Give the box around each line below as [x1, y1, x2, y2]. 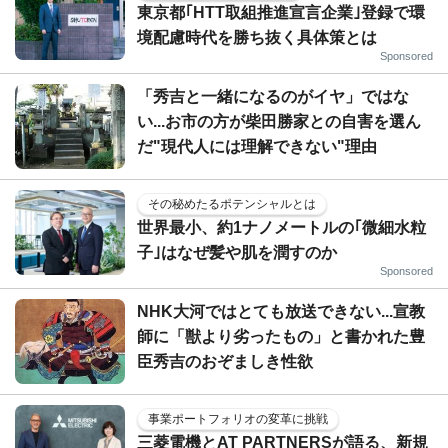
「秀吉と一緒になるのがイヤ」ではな [137, 87, 409, 105]
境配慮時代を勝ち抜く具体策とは [137, 28, 377, 46]
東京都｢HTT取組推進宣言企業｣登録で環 [137, 3, 425, 21]
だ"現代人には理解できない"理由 [137, 137, 377, 155]
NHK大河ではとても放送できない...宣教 [137, 302, 425, 320]
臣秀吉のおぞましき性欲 [137, 352, 313, 370]
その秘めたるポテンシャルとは [148, 196, 316, 211]
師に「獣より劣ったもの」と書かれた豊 [137, 327, 425, 345]
